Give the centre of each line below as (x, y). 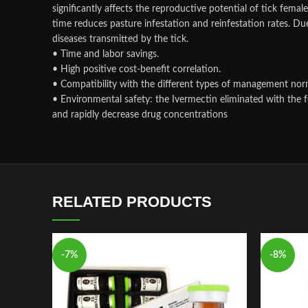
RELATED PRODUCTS (132, 202)
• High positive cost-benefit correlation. (136, 69)
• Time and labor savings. (106, 54)
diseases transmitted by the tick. (120, 39)
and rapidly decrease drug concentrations (140, 115)
